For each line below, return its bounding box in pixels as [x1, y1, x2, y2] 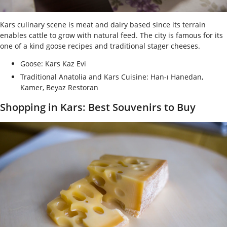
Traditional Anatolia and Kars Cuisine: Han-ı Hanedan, [20, 71, 203, 82]
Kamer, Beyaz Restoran [20, 82, 98, 92]
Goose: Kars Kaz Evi [20, 58, 86, 68]
